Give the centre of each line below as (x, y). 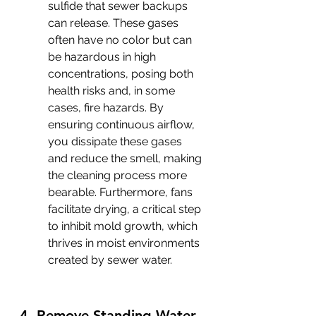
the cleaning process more (119, 175)
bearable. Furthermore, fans (122, 192)
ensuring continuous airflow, (123, 124)
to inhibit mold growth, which (124, 226)
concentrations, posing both (122, 74)
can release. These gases (115, 23)
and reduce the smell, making (126, 158)
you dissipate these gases (116, 141)
